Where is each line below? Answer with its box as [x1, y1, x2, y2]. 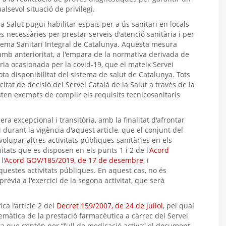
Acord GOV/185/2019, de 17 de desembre [5, 155, 143, 165]
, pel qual [163, 201, 194, 211]
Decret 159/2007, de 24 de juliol [56, 201, 163, 211]
